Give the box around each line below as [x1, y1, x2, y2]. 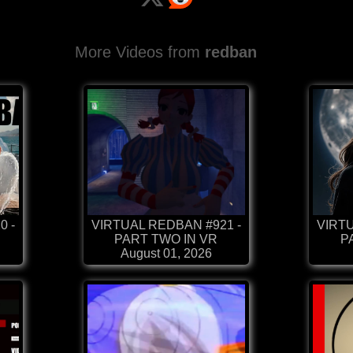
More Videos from [75, 43, 206, 61]
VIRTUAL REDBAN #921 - [91, 218, 241, 232]
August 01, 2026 [120, 247, 212, 261]
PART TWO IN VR [114, 232, 217, 247]
